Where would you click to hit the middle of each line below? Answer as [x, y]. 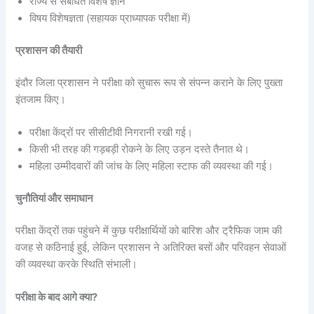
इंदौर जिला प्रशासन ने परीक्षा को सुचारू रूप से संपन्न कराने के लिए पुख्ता [149, 82]
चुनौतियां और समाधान [55, 198]
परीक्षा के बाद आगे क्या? [57, 298]
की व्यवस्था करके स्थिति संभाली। [77, 264]
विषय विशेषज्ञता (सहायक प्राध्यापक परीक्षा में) [110, 18]
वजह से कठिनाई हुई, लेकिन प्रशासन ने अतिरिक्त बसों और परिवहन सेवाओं [151, 247]
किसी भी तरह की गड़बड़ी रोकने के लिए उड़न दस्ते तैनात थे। [140, 150]
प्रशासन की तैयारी [49, 50]
